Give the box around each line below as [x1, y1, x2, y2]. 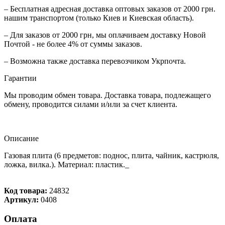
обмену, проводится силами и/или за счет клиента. [4, 99, 177, 108]
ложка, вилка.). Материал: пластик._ [4, 160, 129, 169]
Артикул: [4, 195, 41, 204]
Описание [4, 134, 39, 143]
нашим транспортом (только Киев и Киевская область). [4, 13, 194, 22]
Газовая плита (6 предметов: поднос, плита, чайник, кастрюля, [4, 151, 219, 160]
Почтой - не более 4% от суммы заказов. [4, 39, 142, 48]
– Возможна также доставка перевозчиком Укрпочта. [4, 56, 186, 65]
